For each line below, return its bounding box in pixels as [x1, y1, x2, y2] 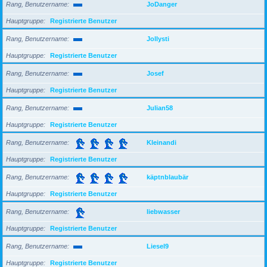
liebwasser [147, 207, 180, 215]
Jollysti [147, 35, 169, 42]
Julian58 [147, 104, 173, 111]
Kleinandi [147, 138, 176, 146]
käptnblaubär [147, 173, 188, 181]
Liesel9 [147, 242, 169, 250]
